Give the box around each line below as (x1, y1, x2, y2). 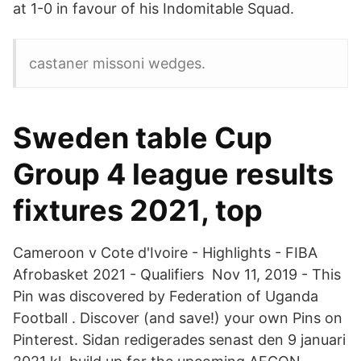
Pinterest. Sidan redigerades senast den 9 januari (13, 331, 346, 348)
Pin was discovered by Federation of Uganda (13, 288, 318, 305)
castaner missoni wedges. (29, 55, 205, 72)
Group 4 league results (13, 156, 334, 192)
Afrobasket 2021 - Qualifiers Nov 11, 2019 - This (13, 266, 341, 283)
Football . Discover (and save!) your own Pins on (13, 309, 342, 326)
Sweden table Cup (13, 120, 272, 156)
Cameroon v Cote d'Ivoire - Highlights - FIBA (13, 244, 317, 261)
